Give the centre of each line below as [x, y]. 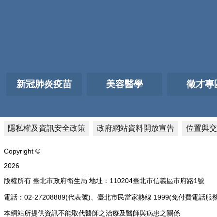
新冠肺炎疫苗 [44, 84]
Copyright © [22, 151]
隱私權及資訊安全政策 [46, 128]
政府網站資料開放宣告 [136, 128]
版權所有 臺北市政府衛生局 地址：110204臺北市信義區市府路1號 [104, 181]
